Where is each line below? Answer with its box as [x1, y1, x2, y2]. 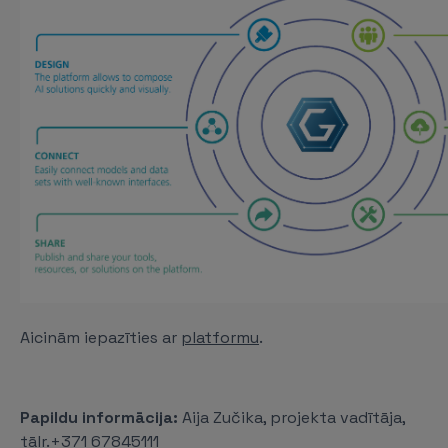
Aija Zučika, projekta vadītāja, [178, 407, 405, 428]
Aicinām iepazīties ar [20, 327, 181, 348]
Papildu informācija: [20, 407, 178, 428]
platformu [181, 327, 259, 348]
